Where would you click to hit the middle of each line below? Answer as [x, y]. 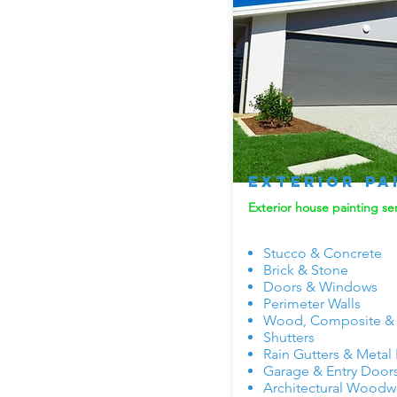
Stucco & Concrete [323, 253]
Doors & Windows [320, 287]
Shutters [289, 337]
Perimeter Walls [312, 304]
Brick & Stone [306, 270]
